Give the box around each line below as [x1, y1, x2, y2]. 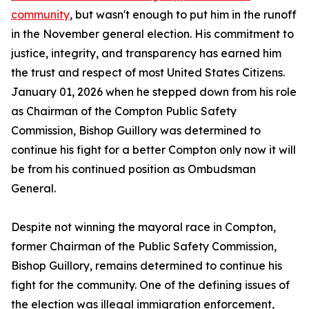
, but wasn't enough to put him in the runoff [70, 8, 297, 22]
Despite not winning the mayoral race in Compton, [11, 220, 276, 235]
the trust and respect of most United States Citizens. [11, 66, 285, 80]
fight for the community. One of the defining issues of [11, 278, 290, 292]
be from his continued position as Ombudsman [11, 162, 256, 177]
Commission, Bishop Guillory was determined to [11, 123, 261, 138]
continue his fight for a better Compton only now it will [11, 143, 296, 157]
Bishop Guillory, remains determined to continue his [11, 259, 282, 273]
